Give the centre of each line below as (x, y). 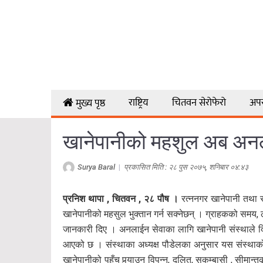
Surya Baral (96, 167)
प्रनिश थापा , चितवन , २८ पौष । (121, 198)
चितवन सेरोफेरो (199, 102)
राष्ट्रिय (138, 102)
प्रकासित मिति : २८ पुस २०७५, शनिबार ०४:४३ (186, 167)
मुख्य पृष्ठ (90, 103)
